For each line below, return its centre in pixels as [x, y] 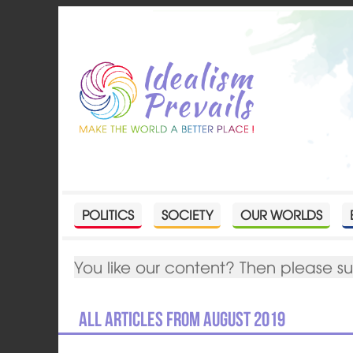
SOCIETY [188, 214]
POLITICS [108, 214]
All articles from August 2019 [182, 319]
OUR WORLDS [282, 214]
